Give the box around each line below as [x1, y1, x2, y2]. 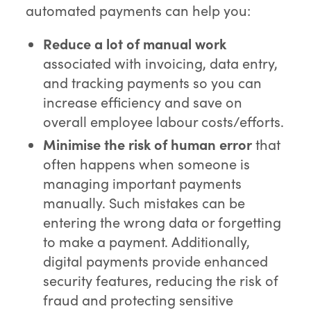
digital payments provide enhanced [43, 251, 269, 271]
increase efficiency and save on [43, 92, 243, 112]
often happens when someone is [43, 154, 251, 174]
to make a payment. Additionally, [43, 232, 251, 251]
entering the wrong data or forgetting [43, 212, 282, 232]
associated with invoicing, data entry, [43, 53, 278, 73]
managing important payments [43, 174, 242, 193]
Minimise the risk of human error [43, 135, 253, 154]
